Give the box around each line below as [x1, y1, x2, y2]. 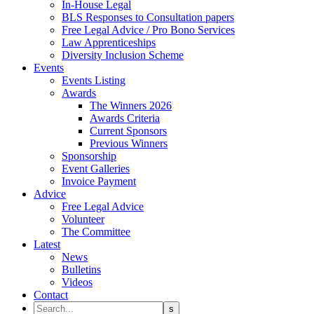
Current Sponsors [90, 125, 167, 137]
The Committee [62, 226, 130, 238]
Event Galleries [62, 163, 130, 175]
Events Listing [62, 74, 125, 86]
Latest [34, 238, 60, 250]
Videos [62, 276, 93, 288]
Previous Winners [90, 137, 168, 149]
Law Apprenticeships [62, 36, 156, 48]
